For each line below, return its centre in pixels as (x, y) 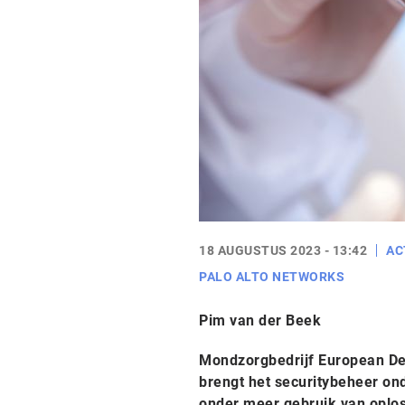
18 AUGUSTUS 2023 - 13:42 (283, 250)
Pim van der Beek (260, 320)
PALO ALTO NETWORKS (272, 277)
